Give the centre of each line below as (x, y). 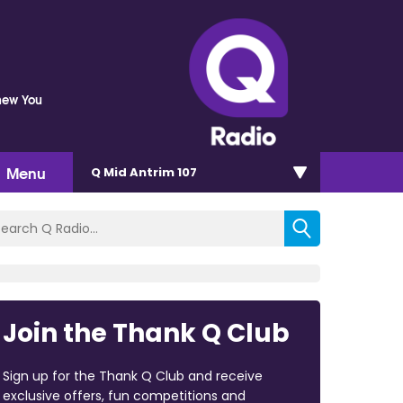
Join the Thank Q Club (146, 333)
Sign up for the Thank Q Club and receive (132, 376)
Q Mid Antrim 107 (144, 172)
